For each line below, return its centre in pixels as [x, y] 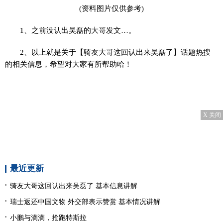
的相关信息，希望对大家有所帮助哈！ [68, 64]
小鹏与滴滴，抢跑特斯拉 [48, 218]
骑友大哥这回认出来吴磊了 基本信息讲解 [74, 186]
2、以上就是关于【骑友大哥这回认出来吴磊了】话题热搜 [115, 52]
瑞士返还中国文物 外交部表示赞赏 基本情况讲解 [85, 202]
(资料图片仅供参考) [111, 8]
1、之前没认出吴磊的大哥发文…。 [78, 30]
